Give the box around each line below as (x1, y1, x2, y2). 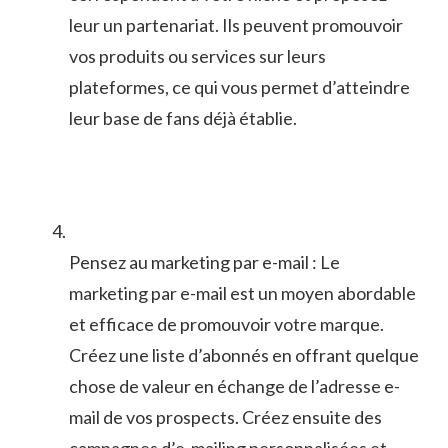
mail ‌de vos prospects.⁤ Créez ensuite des (69, 406, 382, 429)
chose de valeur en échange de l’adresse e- (69, 375, 400, 398)
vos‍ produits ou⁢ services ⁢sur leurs (69, 45, 326, 68)
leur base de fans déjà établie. (69, 107, 297, 130)
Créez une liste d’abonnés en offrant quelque (69, 344, 419, 367)
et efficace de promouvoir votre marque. (69, 313, 384, 336)
